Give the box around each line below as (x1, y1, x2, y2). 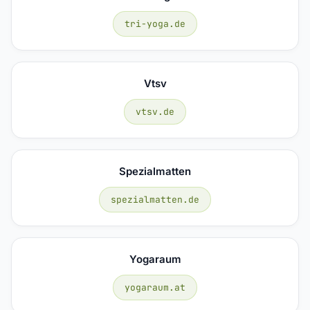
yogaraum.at (125, 281, 185, 293)
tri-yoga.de (125, 17, 185, 30)
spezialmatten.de (111, 193, 199, 206)
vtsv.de (136, 105, 174, 118)
